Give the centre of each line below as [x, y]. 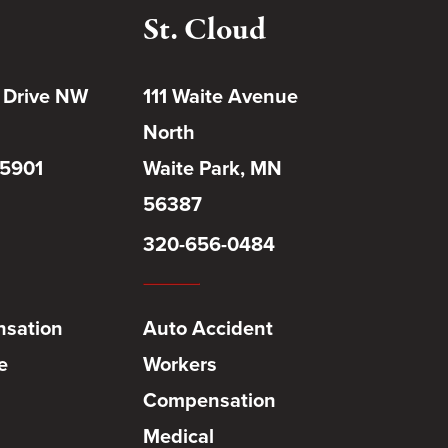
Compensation [209, 400]
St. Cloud [204, 31]
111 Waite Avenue [220, 96]
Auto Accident [207, 328]
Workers [179, 364]
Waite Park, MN [212, 168]
